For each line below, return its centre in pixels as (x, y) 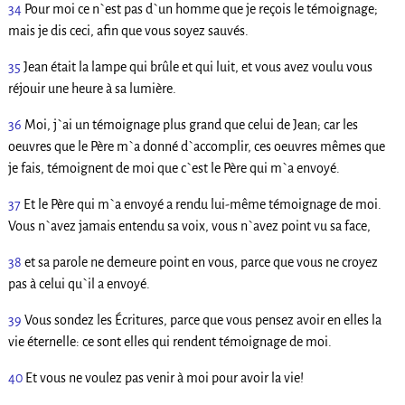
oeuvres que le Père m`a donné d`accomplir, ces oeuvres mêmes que (196, 146)
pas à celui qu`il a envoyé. (79, 283)
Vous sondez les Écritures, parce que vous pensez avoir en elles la (202, 320)
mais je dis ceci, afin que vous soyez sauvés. (128, 30)
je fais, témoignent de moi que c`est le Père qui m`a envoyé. (174, 168)
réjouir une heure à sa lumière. (92, 88)
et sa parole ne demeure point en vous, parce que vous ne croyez (201, 262)
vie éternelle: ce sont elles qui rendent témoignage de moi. (170, 341)
